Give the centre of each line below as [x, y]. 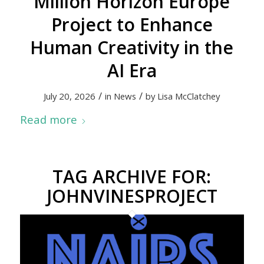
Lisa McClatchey [189, 96]
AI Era [132, 70]
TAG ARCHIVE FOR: [132, 176]
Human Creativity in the [132, 47]
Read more [48, 119]
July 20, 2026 [70, 96]
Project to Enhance [132, 24]
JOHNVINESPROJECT [132, 196]
